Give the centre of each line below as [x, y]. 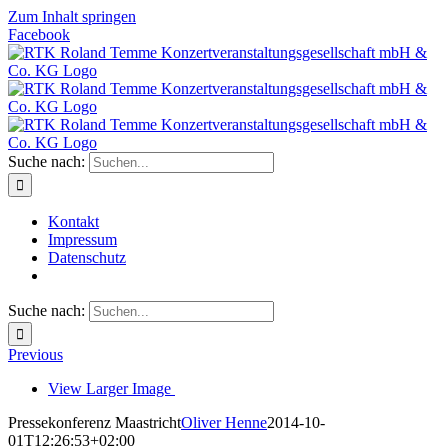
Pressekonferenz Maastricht [94, 422]
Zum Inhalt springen [72, 16]
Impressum [82, 239]
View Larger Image [109, 388]
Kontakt [73, 221]
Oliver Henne [224, 422]
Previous [35, 354]
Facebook [39, 34]
